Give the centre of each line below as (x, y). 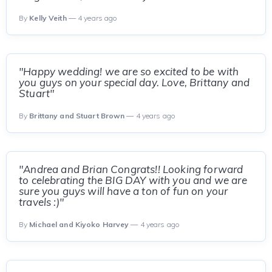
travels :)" (41, 202)
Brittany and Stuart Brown (77, 116)
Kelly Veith (48, 18)
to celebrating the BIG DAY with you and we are (133, 180)
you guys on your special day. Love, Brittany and (134, 82)
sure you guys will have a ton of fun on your (124, 191)
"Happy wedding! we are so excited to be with (129, 71)
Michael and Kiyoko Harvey (79, 224)
